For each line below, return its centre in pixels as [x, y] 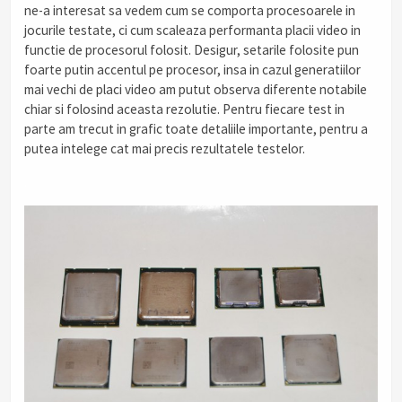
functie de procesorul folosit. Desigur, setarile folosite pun [192, 49]
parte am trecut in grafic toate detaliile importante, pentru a [196, 128]
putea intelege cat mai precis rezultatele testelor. [165, 148]
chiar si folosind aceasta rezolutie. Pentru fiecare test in [184, 109]
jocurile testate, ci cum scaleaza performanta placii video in [192, 30]
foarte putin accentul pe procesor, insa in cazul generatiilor [192, 69]
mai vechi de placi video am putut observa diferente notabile [196, 89]
